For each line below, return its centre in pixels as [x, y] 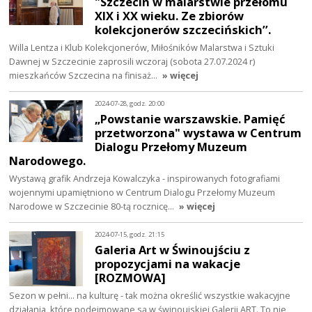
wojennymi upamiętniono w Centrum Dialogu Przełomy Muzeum [142, 192]
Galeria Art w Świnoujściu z [173, 249]
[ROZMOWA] [131, 277]
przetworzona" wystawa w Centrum [198, 133]
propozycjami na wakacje [168, 263]
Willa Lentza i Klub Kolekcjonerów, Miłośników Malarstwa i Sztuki [142, 48]
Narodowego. [48, 161]
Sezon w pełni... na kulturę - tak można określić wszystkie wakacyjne [150, 295]
